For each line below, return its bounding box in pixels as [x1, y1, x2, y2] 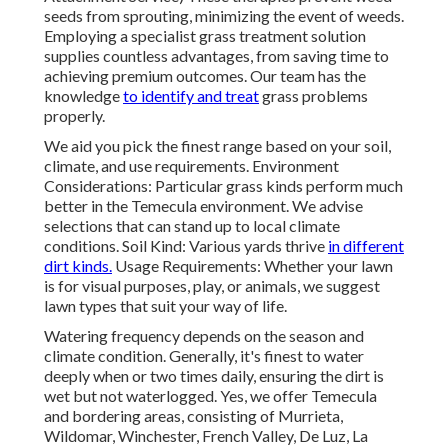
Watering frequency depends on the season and [44, 326, 364, 346]
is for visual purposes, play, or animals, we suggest [44, 276, 380, 296]
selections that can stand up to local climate [44, 216, 340, 236]
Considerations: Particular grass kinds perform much [44, 176, 403, 196]
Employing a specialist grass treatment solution [44, 26, 366, 46]
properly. [44, 106, 105, 126]
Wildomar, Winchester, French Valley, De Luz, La [44, 426, 368, 446]
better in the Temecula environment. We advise [44, 196, 363, 216]
